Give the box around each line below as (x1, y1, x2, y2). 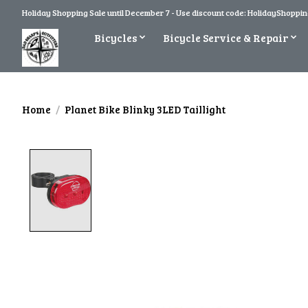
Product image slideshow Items (99, 148, 280, 166)
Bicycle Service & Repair (162, 30, 288, 45)
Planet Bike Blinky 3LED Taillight (64, 102, 225, 116)
